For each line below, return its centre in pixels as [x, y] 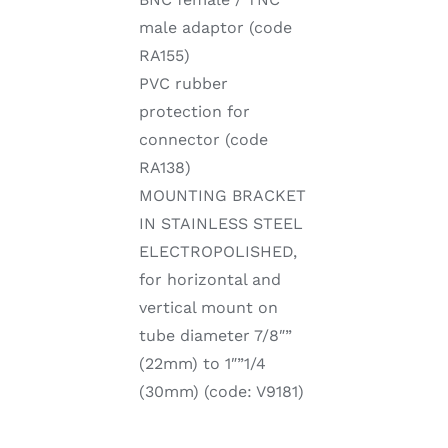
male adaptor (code [215, 28]
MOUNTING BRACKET [222, 196]
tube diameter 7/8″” [215, 336]
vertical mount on [208, 308]
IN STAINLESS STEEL [220, 224]
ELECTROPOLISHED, [217, 252]
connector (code [203, 140]
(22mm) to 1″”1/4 [202, 364]
